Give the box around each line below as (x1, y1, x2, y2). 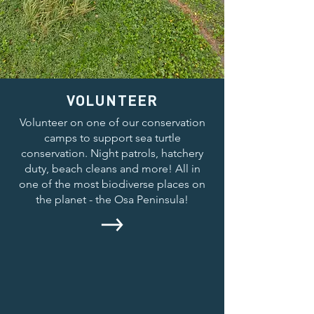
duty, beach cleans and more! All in (24, 162, 200, 175)
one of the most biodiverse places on (19, 177, 205, 191)
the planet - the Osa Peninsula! (36, 193, 189, 206)
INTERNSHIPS (61, 254, 163, 271)
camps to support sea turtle (43, 131, 181, 144)
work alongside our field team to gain (18, 294, 206, 307)
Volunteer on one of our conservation (19, 116, 205, 129)
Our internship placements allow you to (14, 278, 210, 292)
